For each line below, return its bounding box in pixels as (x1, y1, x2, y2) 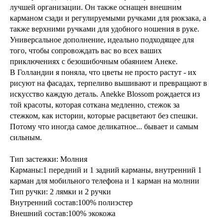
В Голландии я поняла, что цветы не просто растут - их (10, 68, 196, 76)
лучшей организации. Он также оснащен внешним (10, 2, 182, 11)
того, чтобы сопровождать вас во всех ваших (10, 46, 162, 55)
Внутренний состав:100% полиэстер (10, 198, 133, 207)
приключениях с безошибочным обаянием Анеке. (10, 57, 178, 66)
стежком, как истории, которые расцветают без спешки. (10, 111, 198, 120)
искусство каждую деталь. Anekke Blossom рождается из (10, 89, 200, 98)
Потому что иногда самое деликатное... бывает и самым (10, 122, 198, 131)
